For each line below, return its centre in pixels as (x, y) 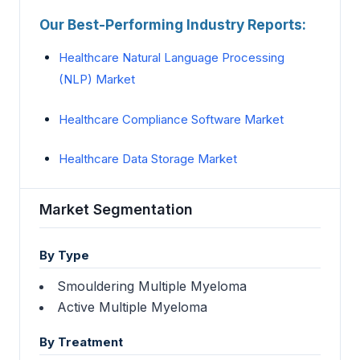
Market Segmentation (116, 209)
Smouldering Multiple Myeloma (152, 286)
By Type (64, 255)
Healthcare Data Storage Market (148, 159)
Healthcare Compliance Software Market (171, 119)
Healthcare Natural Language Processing (172, 58)
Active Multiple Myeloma (132, 307)
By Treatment (81, 342)
